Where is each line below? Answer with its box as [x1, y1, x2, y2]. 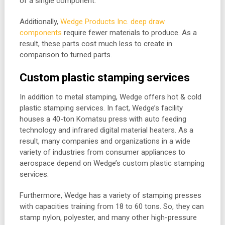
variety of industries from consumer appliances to [19, 148, 185, 157]
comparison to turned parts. [19, 50, 112, 60]
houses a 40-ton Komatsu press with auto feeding [19, 115, 186, 124]
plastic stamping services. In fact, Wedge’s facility [19, 103, 183, 113]
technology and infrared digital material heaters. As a [19, 126, 193, 135]
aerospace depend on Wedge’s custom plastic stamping [19, 159, 204, 168]
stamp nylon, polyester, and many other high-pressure [19, 213, 197, 222]
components [19, 28, 62, 38]
